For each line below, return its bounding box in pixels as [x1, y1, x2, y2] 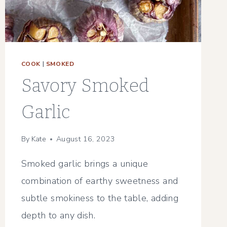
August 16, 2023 [56, 134, 116, 144]
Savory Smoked [21, 74, 149, 96]
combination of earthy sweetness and [21, 175, 178, 187]
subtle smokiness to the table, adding [21, 192, 178, 205]
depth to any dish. [21, 209, 96, 222]
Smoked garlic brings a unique [21, 158, 148, 170]
